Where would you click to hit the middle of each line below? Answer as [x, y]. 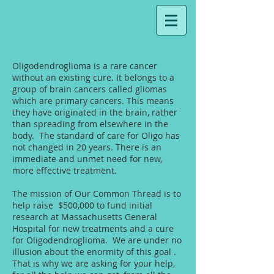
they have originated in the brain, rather [95, 112]
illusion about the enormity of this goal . [95, 252]
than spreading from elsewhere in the [90, 124]
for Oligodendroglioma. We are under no [97, 240]
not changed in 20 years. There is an [87, 147]
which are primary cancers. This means [93, 101]
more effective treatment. [67, 170]
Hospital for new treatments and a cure [93, 228]
